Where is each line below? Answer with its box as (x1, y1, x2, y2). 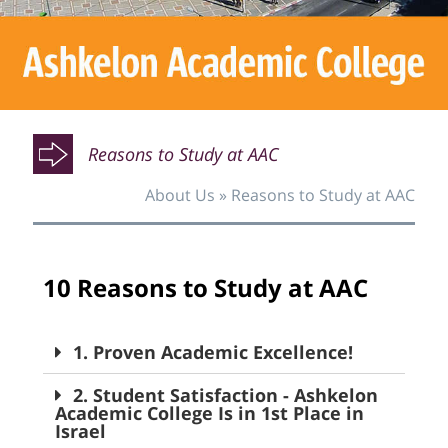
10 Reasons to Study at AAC (42, 270, 368, 304)
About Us (145, 183, 216, 206)
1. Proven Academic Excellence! (72, 339, 353, 364)
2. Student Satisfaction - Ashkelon (72, 382, 378, 407)
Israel (54, 418, 106, 443)
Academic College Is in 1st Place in (54, 400, 364, 425)
